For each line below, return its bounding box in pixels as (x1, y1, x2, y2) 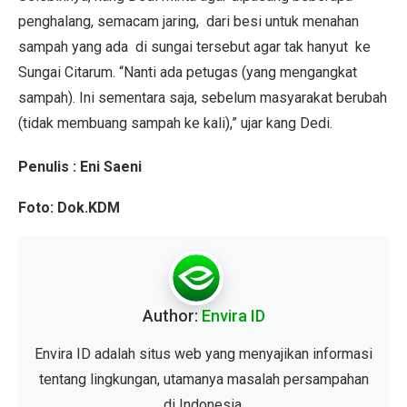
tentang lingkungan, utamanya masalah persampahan (38, 371, 369, 388)
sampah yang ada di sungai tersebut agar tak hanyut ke (18, 38, 371, 55)
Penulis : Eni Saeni (18, 158, 142, 175)
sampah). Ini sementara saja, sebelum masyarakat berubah (18, 89, 387, 106)
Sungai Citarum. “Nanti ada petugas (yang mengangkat (18, 64, 357, 81)
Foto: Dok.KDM (18, 199, 120, 216)
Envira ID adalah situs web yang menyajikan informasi (35, 345, 372, 362)
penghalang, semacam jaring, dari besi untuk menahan (18, 13, 359, 30)
